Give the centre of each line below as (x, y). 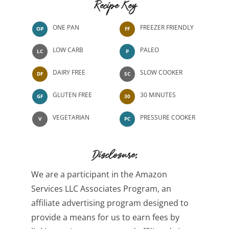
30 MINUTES (158, 95)
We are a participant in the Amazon (99, 174)
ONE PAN (66, 27)
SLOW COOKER (161, 72)
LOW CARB (68, 50)
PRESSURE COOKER (168, 117)
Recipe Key (116, 8)
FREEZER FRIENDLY (167, 27)
